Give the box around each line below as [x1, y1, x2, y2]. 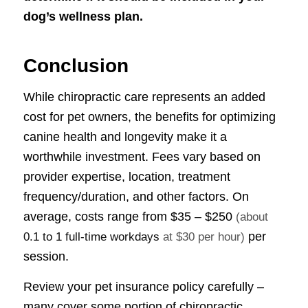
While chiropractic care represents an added [23, 89, 265, 104]
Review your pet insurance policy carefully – [23, 280, 264, 294]
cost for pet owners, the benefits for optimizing [23, 109, 276, 124]
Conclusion [23, 55, 129, 77]
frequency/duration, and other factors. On [23, 189, 249, 203]
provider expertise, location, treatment [23, 169, 230, 184]
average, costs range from [23, 209, 170, 223]
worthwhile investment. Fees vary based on [23, 149, 261, 164]
